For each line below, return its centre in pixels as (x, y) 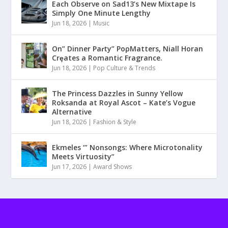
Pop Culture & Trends (124, 68)
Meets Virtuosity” (83, 157)
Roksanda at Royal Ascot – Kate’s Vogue (124, 103)
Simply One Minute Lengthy (102, 13)
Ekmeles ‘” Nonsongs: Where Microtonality (127, 148)
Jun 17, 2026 (69, 167)
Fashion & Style (115, 122)
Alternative (72, 112)
